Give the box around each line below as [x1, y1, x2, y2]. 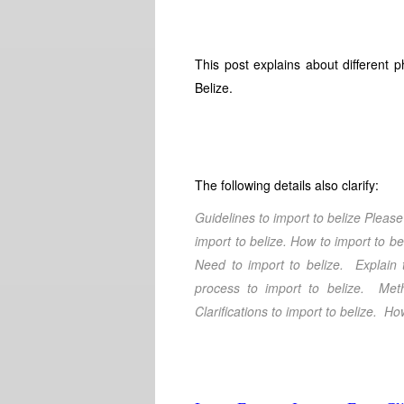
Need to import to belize [195, 255, 340, 273]
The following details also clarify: [195, 176, 380, 194]
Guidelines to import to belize [195, 208, 365, 226]
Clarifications [195, 302, 272, 320]
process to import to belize [195, 279, 361, 297]
